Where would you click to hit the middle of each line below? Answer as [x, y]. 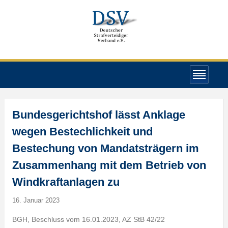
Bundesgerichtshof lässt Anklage [98, 115]
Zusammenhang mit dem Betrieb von [109, 165]
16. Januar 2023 [36, 200]
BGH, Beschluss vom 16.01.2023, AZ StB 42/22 [88, 219]
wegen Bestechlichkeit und [82, 132]
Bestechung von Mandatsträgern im [105, 148]
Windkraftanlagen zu [66, 182]
